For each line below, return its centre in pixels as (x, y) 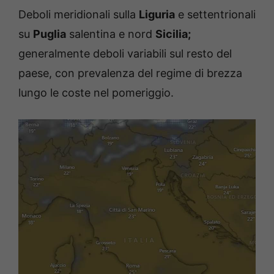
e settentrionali (215, 14)
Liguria (157, 14)
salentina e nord (111, 34)
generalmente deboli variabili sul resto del (125, 53)
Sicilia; (173, 34)
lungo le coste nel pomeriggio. (96, 92)
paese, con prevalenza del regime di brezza (130, 73)
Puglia (50, 34)
